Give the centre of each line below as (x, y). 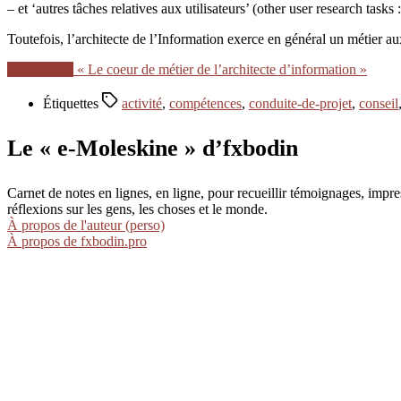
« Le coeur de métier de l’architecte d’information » (222, 69)
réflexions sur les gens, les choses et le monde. (137, 209)
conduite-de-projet (300, 103)
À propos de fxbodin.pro (77, 242)
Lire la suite (40, 69)
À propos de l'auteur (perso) (86, 226)
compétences (205, 103)
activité (142, 103)
